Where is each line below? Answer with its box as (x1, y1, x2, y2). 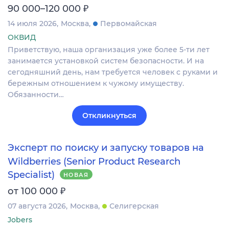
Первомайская (100, 19, 157, 29)
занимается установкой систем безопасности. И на (8, 56, 204, 66)
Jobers (8, 215, 32, 224)
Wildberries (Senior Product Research (8, 155, 180, 167)
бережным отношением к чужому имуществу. (8, 79, 184, 88)
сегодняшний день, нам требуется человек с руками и (8, 67, 218, 77)
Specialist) (8, 169, 55, 180)
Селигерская (109, 201, 159, 211)
